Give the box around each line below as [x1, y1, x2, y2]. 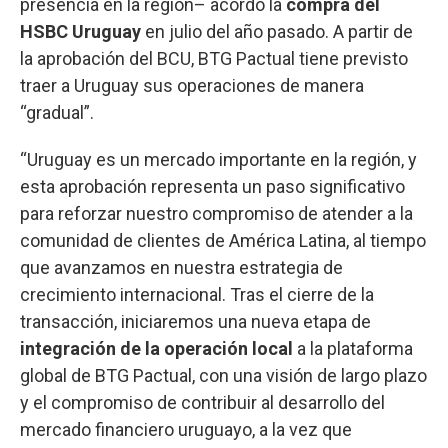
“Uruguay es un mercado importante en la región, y [20, 148, 417, 170]
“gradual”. [20, 101, 94, 123]
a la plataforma [293, 337, 413, 359]
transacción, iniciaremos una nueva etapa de [20, 310, 371, 332]
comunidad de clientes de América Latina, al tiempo [20, 229, 426, 251]
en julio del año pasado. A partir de [141, 20, 413, 42]
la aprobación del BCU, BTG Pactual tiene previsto [20, 47, 408, 69]
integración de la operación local [20, 337, 293, 359]
